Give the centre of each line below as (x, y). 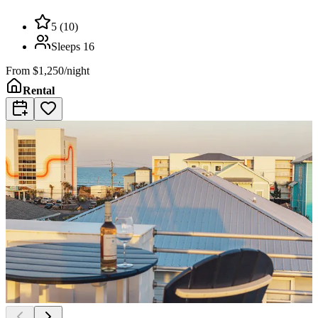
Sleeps (67, 47)
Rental (39, 91)
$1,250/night (61, 71)
